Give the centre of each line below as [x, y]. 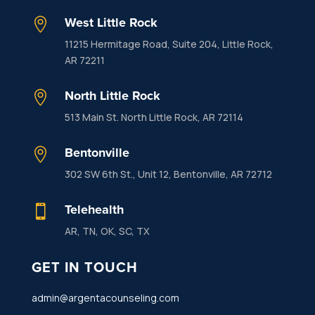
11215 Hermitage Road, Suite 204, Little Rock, [169, 44]
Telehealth [94, 209]
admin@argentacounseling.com [105, 297]
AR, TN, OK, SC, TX [107, 231]
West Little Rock [111, 22]
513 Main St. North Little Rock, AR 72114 [154, 117]
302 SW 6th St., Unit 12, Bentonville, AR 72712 [168, 174]
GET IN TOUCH [84, 266]
